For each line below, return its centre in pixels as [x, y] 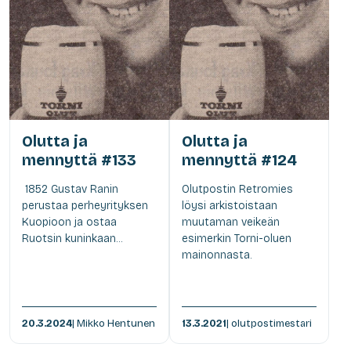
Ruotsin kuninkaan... [72, 238]
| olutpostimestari [269, 323]
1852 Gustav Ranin [70, 189]
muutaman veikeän [231, 222]
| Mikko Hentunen [114, 323]
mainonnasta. [217, 255]
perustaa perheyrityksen [85, 205]
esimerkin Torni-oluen [237, 238]
